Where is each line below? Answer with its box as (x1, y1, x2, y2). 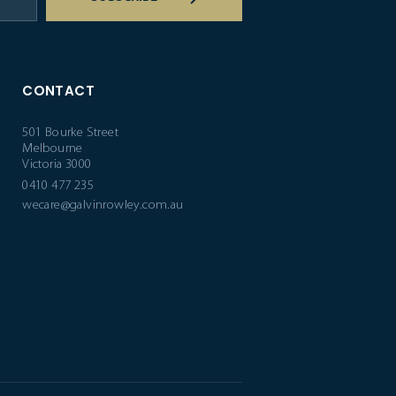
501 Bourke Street (22, 126, 119, 141)
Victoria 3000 (22, 158, 92, 172)
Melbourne (22, 142, 83, 156)
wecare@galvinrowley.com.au (22, 199, 184, 213)
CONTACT (22, 81, 95, 101)
